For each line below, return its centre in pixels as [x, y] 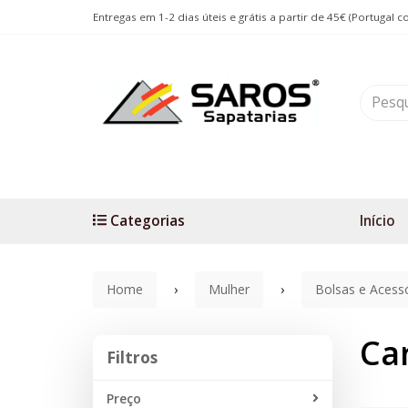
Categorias [146, 220]
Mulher [229, 289]
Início [377, 220]
